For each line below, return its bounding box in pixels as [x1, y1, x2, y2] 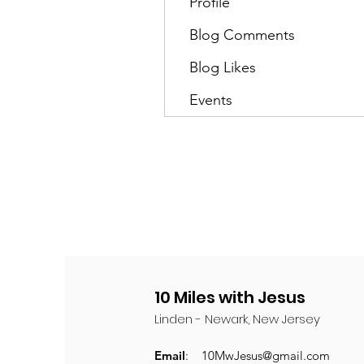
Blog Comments [189, 26, 295, 44]
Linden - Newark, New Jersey [154, 310, 320, 327]
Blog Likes [189, 58, 256, 76]
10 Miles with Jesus [154, 286, 305, 309]
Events [189, 91, 232, 109]
